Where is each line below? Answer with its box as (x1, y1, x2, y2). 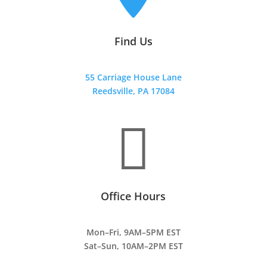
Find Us (114, 33, 153, 48)
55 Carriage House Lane (85, 71, 182, 83)
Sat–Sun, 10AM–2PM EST (83, 240, 183, 252)
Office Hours (101, 188, 166, 203)
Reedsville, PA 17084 (92, 85, 175, 97)
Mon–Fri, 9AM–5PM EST (86, 226, 181, 238)
